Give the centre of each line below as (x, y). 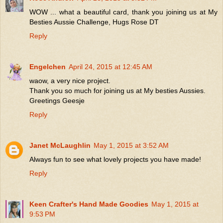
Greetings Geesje (57, 100)
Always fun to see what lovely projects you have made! (115, 159)
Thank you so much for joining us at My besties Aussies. (117, 90)
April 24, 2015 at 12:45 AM (111, 66)
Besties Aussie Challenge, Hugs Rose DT (94, 22)
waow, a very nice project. (70, 80)
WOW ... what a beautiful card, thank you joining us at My (123, 12)
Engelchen (48, 66)
